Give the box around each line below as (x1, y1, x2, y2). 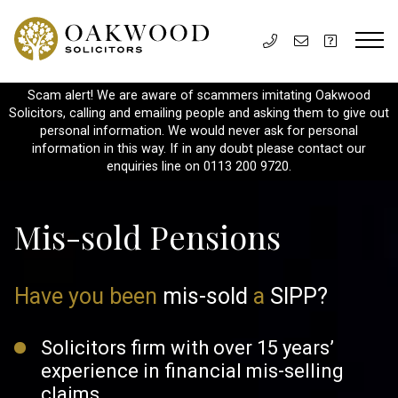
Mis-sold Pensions (14, 215, 281, 258)
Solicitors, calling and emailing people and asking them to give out (9, 106, 389, 121)
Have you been (14, 283, 163, 309)
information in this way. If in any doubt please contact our (32, 141, 366, 156)
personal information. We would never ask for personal (40, 123, 358, 139)
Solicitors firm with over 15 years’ (41, 337, 334, 359)
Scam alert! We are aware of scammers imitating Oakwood (28, 88, 370, 103)
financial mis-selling (160, 360, 344, 382)
